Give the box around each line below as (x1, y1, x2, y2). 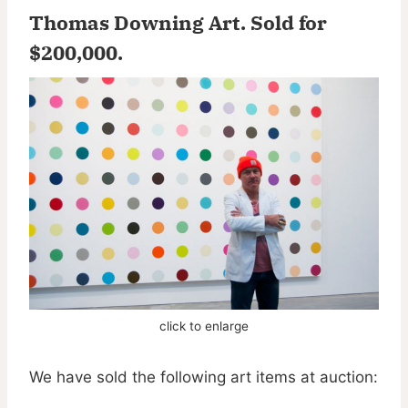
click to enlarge (159, 318, 249, 333)
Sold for (250, 8, 327, 36)
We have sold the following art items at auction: (29, 367, 378, 386)
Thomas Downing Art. (29, 8, 250, 36)
